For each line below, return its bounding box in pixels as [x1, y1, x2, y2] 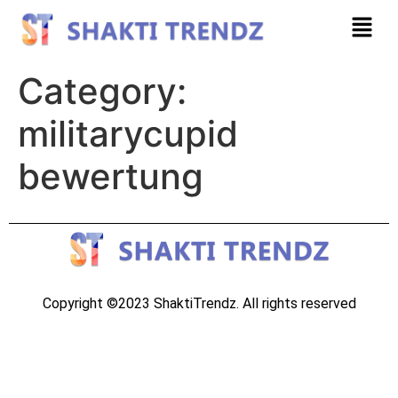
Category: [18, 68, 187, 113]
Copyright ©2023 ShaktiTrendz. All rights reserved [42, 294, 356, 312]
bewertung [18, 154, 203, 198]
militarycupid [18, 111, 238, 155]
